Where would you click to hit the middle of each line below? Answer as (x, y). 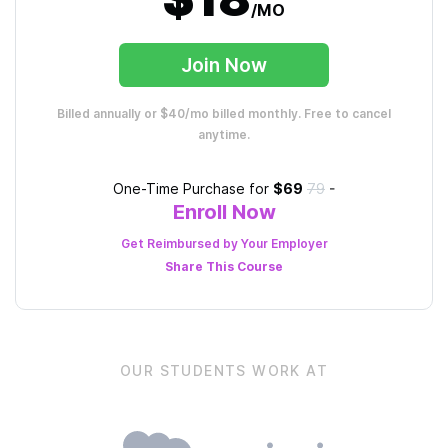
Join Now (224, 65)
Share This (201, 266)
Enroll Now (224, 212)
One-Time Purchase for (191, 188)
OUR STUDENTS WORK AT (224, 370)
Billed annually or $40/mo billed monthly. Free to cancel (224, 113)
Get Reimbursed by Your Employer (224, 243)
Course (260, 266)
